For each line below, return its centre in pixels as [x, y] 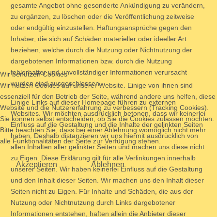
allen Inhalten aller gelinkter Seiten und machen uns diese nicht [108, 147]
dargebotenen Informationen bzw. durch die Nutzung [91, 61]
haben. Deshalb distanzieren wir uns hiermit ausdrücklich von [104, 136]
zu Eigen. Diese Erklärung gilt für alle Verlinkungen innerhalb [103, 158]
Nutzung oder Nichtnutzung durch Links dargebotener [93, 202]
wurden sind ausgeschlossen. [56, 83]
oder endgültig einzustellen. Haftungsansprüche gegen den [101, 28]
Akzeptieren [37, 164]
